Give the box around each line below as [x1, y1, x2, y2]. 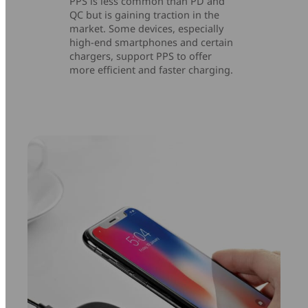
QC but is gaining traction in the [69, 8, 220, 21]
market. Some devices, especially [69, 21, 224, 35]
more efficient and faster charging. [69, 63, 234, 76]
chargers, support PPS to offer [69, 49, 212, 63]
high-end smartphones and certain [69, 35, 234, 49]
